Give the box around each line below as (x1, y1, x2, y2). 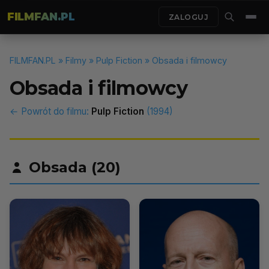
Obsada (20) (29, 159, 121, 176)
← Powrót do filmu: (10, 106, 91, 117)
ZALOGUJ (168, 12, 208, 22)
